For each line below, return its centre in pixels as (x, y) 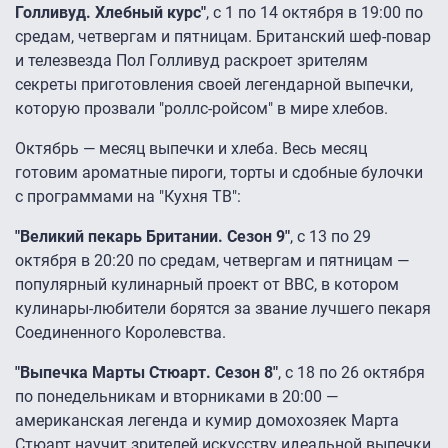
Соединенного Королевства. (120, 333)
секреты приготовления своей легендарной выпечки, (214, 85)
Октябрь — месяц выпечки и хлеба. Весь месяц (191, 149)
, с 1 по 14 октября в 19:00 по (314, 13)
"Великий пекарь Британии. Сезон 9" (152, 237)
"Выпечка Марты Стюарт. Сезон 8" (146, 373)
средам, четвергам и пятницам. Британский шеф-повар (223, 37)
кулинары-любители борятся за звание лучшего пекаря (223, 309)
